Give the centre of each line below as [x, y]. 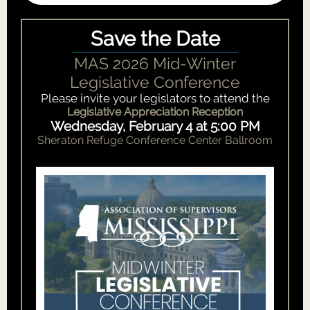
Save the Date [155, 39]
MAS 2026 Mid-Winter [155, 63]
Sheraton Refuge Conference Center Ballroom [155, 140]
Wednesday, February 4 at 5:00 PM [155, 126]
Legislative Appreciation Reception [155, 112]
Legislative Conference [155, 82]
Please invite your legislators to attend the [155, 98]
